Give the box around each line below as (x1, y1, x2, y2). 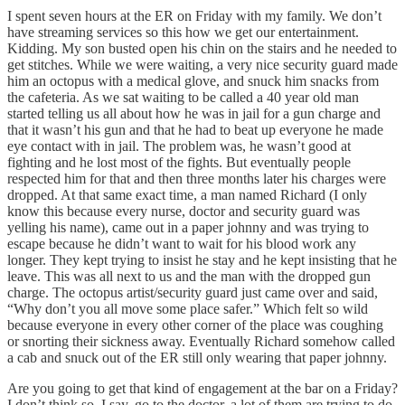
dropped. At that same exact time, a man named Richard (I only (7, 187, 367, 203)
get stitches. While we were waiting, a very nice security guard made (7, 57, 398, 73)
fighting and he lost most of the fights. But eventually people (7, 155, 351, 171)
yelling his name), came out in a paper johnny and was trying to (7, 220, 369, 236)
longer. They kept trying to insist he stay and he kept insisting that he (7, 252, 397, 268)
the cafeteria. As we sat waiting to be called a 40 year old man (7, 89, 359, 106)
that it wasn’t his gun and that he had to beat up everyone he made (7, 122, 383, 138)
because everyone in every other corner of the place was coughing (7, 317, 383, 334)
